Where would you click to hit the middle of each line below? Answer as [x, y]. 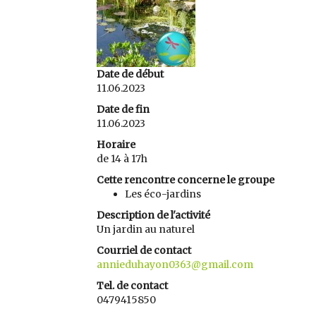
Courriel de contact [144, 250]
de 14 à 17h [122, 159]
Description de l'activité [153, 215]
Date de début [130, 74]
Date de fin [123, 109]
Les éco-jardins [163, 194]
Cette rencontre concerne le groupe [186, 180]
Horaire [116, 145]
